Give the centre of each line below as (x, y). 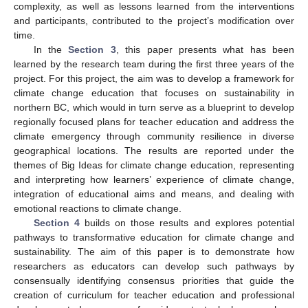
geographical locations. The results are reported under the (154, 150)
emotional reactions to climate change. (98, 208)
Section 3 (92, 49)
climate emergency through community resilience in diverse (154, 136)
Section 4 (56, 222)
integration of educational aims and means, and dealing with (154, 194)
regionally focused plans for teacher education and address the (154, 121)
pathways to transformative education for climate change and (154, 237)
